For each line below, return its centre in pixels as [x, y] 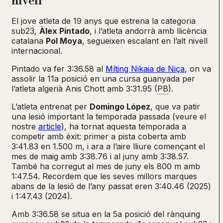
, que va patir [175, 106]
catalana [29, 41]
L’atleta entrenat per [51, 106]
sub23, [25, 31]
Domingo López [120, 106]
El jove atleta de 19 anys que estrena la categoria [104, 21]
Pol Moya [64, 41]
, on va [198, 68]
